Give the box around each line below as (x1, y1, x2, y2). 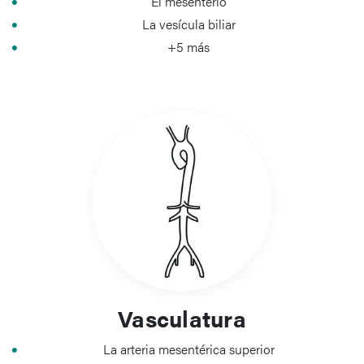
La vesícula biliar (141, 15, 236, 33)
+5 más (167, 37, 210, 56)
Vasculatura (118, 301, 246, 334)
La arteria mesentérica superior (102, 340, 275, 358)
